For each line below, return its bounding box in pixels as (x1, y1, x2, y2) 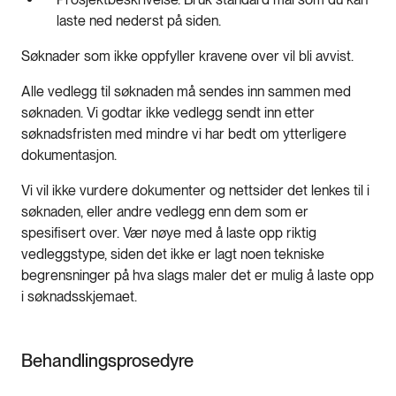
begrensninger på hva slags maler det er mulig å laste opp (21, 267, 374, 285)
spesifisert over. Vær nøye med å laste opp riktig (21, 225, 316, 242)
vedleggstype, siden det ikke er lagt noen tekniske (21, 246, 324, 263)
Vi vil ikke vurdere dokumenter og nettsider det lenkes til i (21, 182, 369, 200)
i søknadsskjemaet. (21, 288, 141, 306)
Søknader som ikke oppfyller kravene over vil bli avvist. (21, 48, 361, 65)
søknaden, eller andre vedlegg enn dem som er (21, 203, 308, 221)
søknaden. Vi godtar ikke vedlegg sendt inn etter (21, 104, 315, 122)
